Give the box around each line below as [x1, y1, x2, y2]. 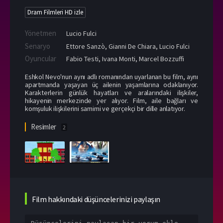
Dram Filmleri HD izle [27, 7, 83, 16]
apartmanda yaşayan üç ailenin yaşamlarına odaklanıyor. [25, 80, 198, 89]
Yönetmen [25, 28, 56, 38]
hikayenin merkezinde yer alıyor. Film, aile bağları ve [25, 96, 198, 105]
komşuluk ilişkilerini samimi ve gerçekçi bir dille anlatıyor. [25, 104, 185, 113]
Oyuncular [25, 53, 56, 63]
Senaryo [25, 41, 50, 51]
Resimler [31, 121, 58, 131]
